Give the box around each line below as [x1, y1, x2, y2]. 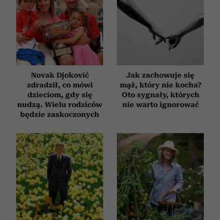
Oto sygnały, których [121, 90, 199, 99]
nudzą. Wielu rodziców [17, 100, 102, 109]
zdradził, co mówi [27, 81, 93, 89]
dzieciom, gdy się [27, 90, 92, 99]
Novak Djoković [30, 71, 89, 79]
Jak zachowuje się [126, 71, 194, 79]
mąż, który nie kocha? [119, 81, 201, 89]
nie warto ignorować [122, 100, 199, 109]
